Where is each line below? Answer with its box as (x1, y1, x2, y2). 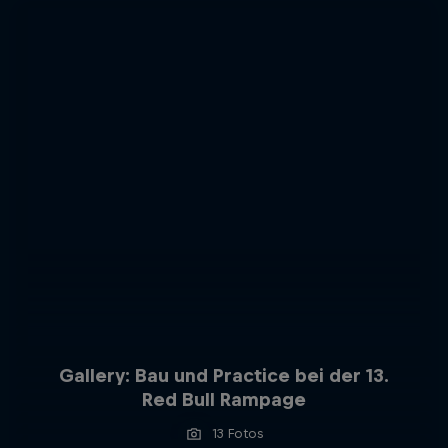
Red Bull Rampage (141, 388, 306, 410)
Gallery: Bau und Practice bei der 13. (58, 364, 389, 386)
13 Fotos (212, 425, 264, 441)
